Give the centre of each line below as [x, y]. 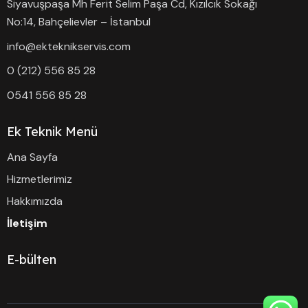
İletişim [27, 223]
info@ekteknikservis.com [69, 46]
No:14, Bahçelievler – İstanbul [79, 22]
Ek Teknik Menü [52, 131]
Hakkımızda [35, 201]
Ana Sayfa [32, 157]
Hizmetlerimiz [40, 179]
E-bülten [32, 259]
